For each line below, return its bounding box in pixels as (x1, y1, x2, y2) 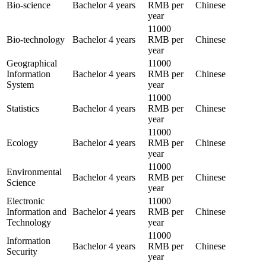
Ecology (7, 137, 38, 148)
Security (7, 246, 37, 256)
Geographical (7, 58, 57, 68)
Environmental (7, 166, 62, 177)
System (7, 79, 34, 90)
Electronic (7, 195, 45, 206)
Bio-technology (7, 34, 65, 45)
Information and (7, 206, 66, 217)
